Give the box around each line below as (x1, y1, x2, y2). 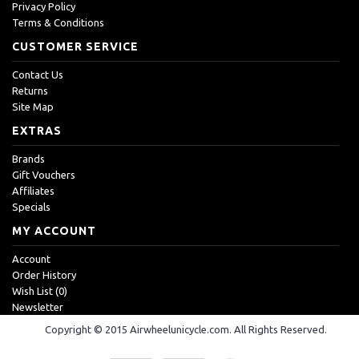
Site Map (12, 100, 54, 112)
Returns (12, 84, 48, 96)
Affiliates (12, 184, 54, 196)
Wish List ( (12, 284, 58, 296)
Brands (12, 152, 45, 164)
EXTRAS (12, 123, 62, 137)
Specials (12, 200, 50, 212)
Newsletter (12, 301, 63, 313)
